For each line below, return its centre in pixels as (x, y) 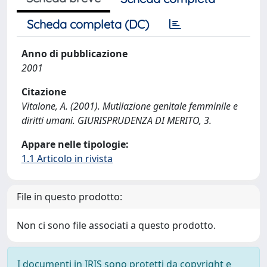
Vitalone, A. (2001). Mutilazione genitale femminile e (130, 106)
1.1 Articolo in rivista (67, 159)
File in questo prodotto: (69, 197)
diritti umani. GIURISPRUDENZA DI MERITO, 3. (117, 120)
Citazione (44, 92)
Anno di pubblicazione (74, 54)
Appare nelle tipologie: (75, 144)
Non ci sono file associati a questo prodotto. (116, 225)
